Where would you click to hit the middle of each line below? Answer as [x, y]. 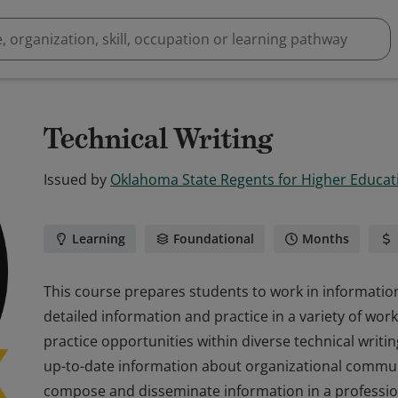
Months [326, 239]
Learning [99, 239]
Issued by [75, 179]
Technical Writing [159, 139]
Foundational [214, 239]
